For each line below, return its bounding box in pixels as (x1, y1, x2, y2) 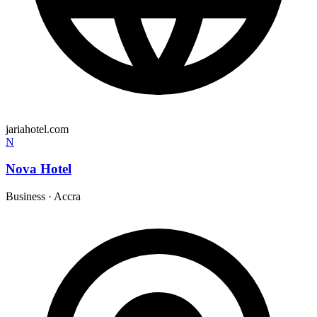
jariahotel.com (6, 122, 69, 135)
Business (6, 190, 45, 202)
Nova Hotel (6, 161, 71, 177)
